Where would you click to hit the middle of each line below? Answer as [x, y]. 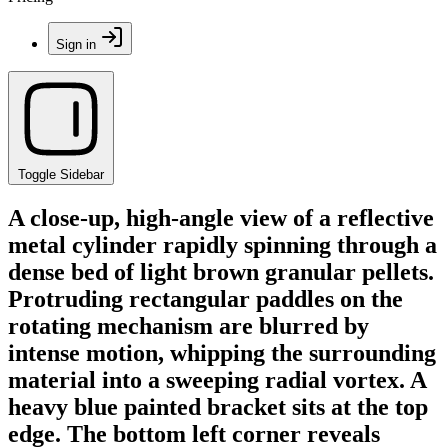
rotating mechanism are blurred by [188, 325]
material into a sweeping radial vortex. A [217, 379]
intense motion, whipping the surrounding [222, 352]
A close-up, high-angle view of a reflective [221, 217]
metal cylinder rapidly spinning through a [222, 244]
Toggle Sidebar [61, 174]
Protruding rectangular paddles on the [205, 298]
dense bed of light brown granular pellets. [221, 271]
